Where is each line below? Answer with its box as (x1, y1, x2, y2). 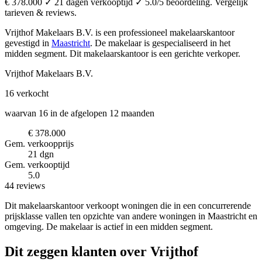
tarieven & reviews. (5, 7, 77, 18)
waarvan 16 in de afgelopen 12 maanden (5, 108, 154, 118)
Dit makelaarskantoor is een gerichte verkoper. (70, 48, 240, 58)
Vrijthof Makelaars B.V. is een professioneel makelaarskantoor (5, 27, 235, 37)
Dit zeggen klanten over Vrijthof (5, 243, 198, 259)
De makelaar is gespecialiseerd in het (95, 37, 230, 48)
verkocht (16, 88, 49, 98)
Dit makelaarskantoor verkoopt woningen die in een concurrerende (5, 200, 251, 211)
